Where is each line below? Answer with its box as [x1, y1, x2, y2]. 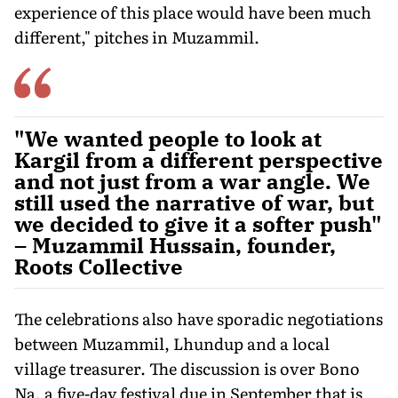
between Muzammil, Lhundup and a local [14, 330, 330, 355]
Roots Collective [14, 251, 183, 281]
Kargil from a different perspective [14, 145, 383, 174]
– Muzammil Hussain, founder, [14, 230, 336, 259]
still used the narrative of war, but [14, 187, 374, 217]
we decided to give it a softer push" [14, 209, 382, 238]
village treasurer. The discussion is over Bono [14, 355, 360, 380]
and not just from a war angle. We [14, 166, 370, 195]
